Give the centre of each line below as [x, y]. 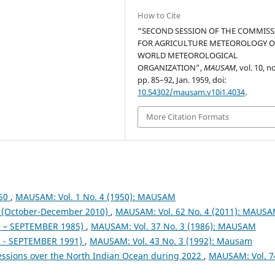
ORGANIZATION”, [171, 68]
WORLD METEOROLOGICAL [188, 56]
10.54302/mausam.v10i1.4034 [192, 92]
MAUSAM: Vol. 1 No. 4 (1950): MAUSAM [95, 196]
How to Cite [159, 16]
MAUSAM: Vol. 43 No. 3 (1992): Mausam [171, 241]
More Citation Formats [188, 117]
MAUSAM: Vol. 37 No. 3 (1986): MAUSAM [173, 226]
